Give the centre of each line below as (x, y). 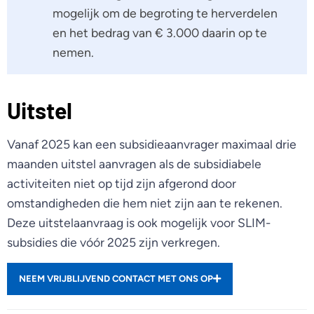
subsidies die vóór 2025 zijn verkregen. (114, 243)
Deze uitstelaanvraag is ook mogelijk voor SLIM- (139, 223)
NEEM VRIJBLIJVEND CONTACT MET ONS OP (116, 278)
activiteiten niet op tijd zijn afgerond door (122, 184)
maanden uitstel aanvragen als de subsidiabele (134, 164)
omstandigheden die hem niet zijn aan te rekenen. (145, 203)
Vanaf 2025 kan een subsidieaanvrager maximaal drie (152, 144)
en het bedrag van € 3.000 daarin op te (160, 32)
